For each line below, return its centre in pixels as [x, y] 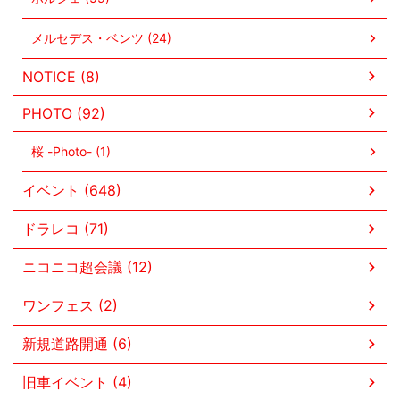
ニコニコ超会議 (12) [87, 267]
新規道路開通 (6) [77, 343]
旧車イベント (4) [77, 382]
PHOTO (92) [64, 113]
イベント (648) [72, 190]
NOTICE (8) [61, 76]
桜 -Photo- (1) [71, 151]
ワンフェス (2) [70, 305]
